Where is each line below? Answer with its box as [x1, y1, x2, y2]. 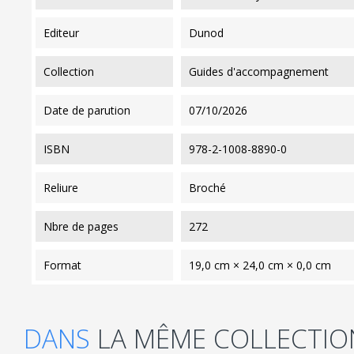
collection [51, 63, 94, 79]
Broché [188, 179, 226, 195]
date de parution [52, 102, 130, 118]
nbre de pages [52, 218, 119, 234]
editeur [50, 24, 79, 40]
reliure [51, 179, 78, 195]
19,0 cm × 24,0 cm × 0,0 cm [188, 257, 331, 273]
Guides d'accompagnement [188, 63, 329, 79]
